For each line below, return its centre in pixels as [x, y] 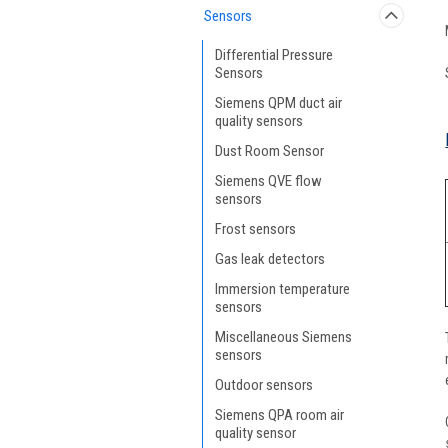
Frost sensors [255, 229]
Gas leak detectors [270, 259]
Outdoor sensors [264, 385]
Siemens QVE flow [268, 181]
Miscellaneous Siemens [283, 337]
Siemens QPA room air [279, 415]
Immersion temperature [282, 289]
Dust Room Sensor [269, 151]
